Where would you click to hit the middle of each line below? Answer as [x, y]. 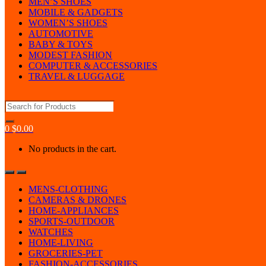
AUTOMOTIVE [61, 34]
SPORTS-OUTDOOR [72, 221]
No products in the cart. [72, 149]
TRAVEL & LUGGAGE [77, 76]
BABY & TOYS [61, 44]
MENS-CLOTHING [68, 189]
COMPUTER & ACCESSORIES [93, 66]
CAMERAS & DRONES [77, 200]
